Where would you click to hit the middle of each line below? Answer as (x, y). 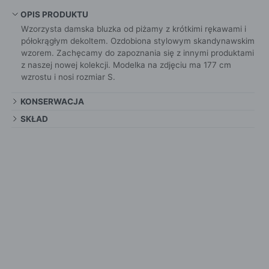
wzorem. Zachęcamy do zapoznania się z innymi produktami (137, 53)
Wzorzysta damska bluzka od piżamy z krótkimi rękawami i (133, 29)
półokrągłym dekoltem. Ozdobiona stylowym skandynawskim (138, 41)
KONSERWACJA (52, 102)
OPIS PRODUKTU (54, 15)
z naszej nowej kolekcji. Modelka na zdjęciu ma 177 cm (126, 65)
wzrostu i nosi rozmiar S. (68, 77)
